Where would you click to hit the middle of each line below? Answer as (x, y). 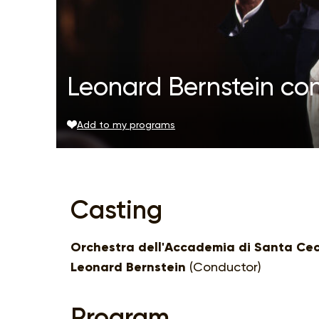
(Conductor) (224, 266)
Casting (116, 209)
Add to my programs (126, 124)
